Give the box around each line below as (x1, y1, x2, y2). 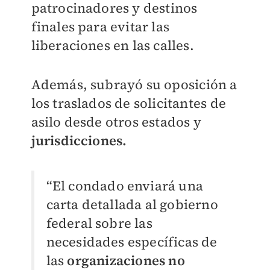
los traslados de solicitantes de (31, 94, 226, 113)
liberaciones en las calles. (31, 36, 194, 55)
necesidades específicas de (46, 233, 218, 251)
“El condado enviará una (46, 177, 204, 195)
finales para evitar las (31, 17, 170, 36)
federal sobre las (46, 214, 152, 233)
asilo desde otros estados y (31, 113, 201, 131)
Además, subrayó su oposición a (31, 75, 237, 94)
